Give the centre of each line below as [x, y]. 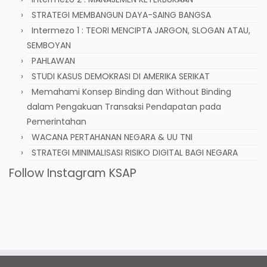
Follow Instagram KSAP [73, 173]
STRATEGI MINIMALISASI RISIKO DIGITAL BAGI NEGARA [135, 152]
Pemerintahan [57, 121]
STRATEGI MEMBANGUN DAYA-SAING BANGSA [121, 15]
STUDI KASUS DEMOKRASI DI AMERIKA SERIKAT [121, 76]
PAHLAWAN [53, 60]
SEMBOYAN [49, 45]
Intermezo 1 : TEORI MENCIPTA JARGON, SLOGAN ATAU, [141, 30]
